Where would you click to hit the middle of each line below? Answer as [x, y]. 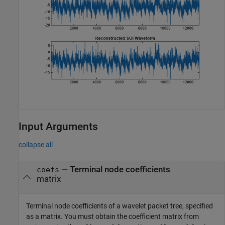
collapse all [36, 145]
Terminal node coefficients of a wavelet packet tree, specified [120, 206]
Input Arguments [58, 127]
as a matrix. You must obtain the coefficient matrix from [113, 216]
